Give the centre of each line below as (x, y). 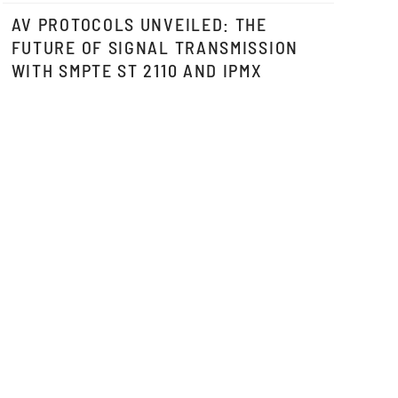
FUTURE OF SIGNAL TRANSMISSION (155, 47)
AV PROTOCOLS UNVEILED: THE (139, 24)
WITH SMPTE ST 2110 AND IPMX (137, 70)
